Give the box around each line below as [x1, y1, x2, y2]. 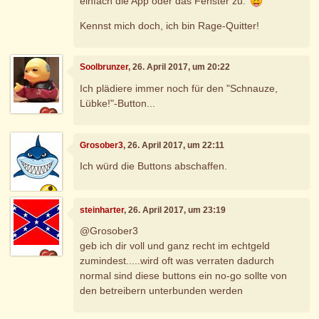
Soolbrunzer [80, 62, 129, 73]
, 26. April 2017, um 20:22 [128, 62, 231, 73]
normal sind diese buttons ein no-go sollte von [80, 270, 288, 282]
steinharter [80, 204, 125, 215]
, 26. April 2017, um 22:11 [123, 140, 225, 150]
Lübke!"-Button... [80, 97, 156, 109]
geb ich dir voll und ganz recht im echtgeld [80, 240, 271, 252]
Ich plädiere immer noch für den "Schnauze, [80, 82, 278, 94]
